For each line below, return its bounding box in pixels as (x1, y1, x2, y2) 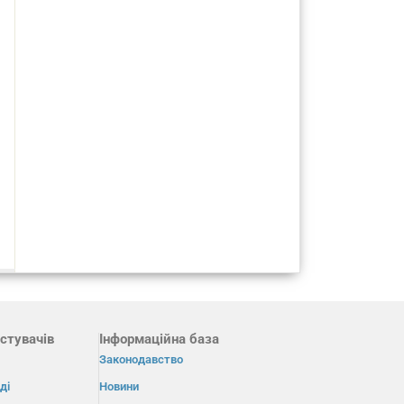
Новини (98, 380, 139, 394)
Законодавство (98, 353, 183, 367)
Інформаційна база (98, 331, 219, 348)
